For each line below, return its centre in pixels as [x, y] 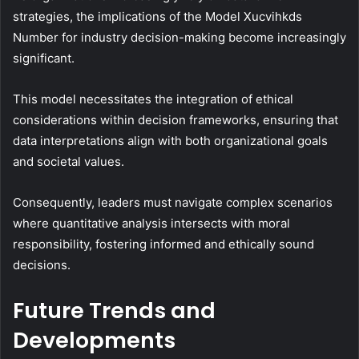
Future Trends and [114, 311]
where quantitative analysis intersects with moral [151, 224]
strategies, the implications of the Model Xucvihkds [157, 17]
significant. [44, 58]
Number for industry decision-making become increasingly [179, 38]
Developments [94, 341]
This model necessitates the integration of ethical [153, 99]
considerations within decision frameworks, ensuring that [175, 120]
